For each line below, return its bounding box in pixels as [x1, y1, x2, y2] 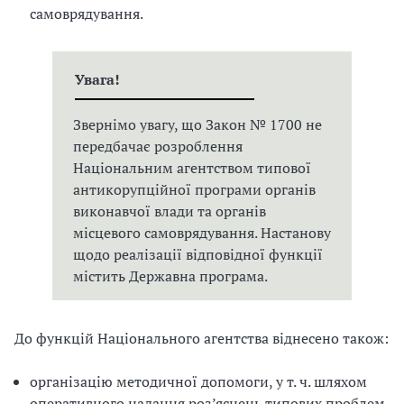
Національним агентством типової [72, 158, 311, 178]
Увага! [74, 69, 120, 89]
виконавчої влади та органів [72, 201, 266, 221]
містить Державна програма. [72, 266, 268, 286]
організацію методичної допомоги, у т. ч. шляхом [30, 372, 367, 391]
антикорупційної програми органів [72, 179, 316, 199]
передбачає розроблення [72, 136, 243, 156]
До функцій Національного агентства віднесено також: [14, 328, 389, 348]
